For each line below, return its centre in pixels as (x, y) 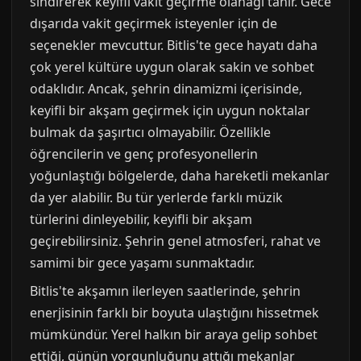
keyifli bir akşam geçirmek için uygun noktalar (170, 110)
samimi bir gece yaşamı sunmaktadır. (142, 263)
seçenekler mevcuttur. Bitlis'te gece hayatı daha (174, 45)
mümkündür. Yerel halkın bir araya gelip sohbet (174, 334)
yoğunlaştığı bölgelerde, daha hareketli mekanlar (180, 176)
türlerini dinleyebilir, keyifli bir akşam (141, 219)
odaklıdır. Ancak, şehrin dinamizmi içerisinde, (166, 89)
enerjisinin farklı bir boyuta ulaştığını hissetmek (174, 313)
